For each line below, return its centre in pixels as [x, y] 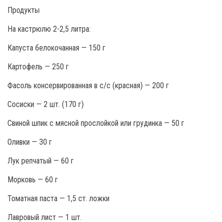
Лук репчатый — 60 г [41, 161]
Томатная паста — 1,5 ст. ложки [58, 198]
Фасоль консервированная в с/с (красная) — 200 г [88, 85]
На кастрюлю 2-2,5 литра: [49, 29]
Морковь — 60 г [33, 179]
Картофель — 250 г [38, 66]
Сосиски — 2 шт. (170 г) [46, 104]
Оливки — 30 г [30, 142]
